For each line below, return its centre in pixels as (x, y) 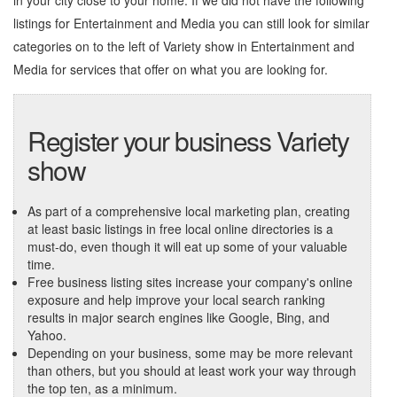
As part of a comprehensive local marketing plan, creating (189, 211)
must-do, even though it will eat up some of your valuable (187, 246)
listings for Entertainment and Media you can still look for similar (191, 23)
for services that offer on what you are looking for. (188, 69)
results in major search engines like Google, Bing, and (179, 317)
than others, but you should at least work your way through (192, 370)
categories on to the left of (88, 46)
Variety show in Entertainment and (259, 46)
